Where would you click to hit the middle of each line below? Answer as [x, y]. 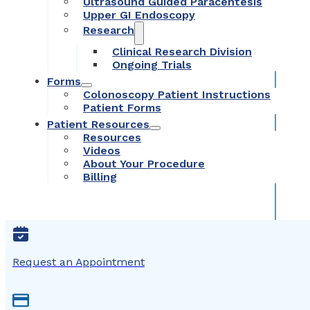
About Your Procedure [144, 164]
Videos [102, 151]
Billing [100, 177]
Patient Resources [98, 124]
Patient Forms [122, 108]
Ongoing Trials [152, 65]
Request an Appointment [79, 262]
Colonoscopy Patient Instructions [177, 94]
